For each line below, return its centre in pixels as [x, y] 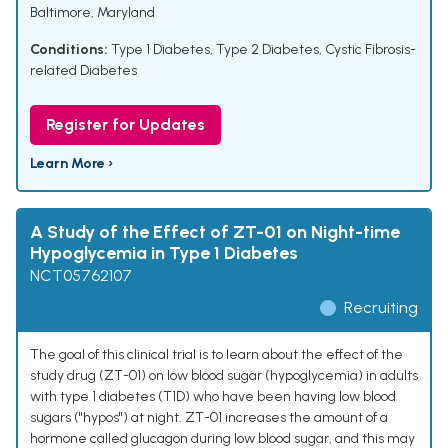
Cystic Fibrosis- [370, 50]
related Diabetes [83, 71]
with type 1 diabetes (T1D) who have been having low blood [213, 397]
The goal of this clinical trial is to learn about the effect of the [216, 355]
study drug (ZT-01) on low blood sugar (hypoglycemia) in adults [224, 376]
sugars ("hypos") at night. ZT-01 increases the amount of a [209, 418]
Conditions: [69, 50]
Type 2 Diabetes [267, 50]
